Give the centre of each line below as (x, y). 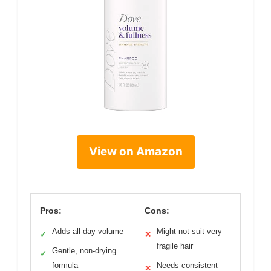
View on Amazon (135, 152)
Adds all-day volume (88, 232)
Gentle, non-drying (84, 251)
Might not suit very (189, 232)
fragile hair (175, 246)
